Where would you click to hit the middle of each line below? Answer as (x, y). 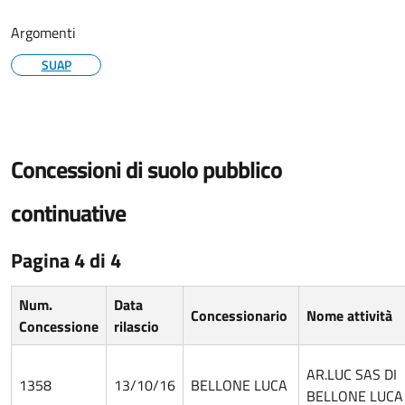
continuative (68, 213)
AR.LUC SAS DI (352, 374)
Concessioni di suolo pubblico (146, 170)
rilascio (137, 326)
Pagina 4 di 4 (66, 260)
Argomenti (43, 33)
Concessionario (239, 316)
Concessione (59, 326)
